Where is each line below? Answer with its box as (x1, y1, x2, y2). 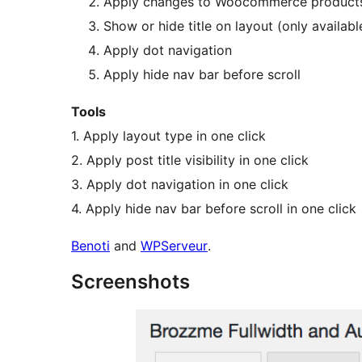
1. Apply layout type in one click (71, 128, 266, 145)
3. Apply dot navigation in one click (71, 176, 288, 193)
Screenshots (71, 270, 190, 294)
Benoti (71, 238, 110, 255)
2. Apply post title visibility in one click (71, 152, 309, 169)
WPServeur (141, 238, 208, 255)
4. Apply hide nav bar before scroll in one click (71, 200, 356, 217)
